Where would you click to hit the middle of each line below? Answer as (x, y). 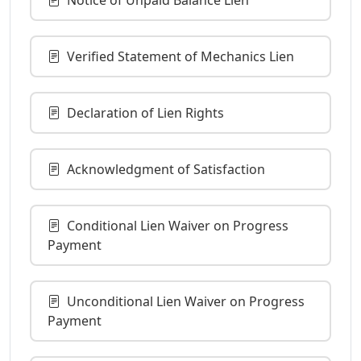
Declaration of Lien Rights (145, 112)
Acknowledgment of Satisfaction (166, 169)
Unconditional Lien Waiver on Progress (186, 301)
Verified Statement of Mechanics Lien (180, 56)
